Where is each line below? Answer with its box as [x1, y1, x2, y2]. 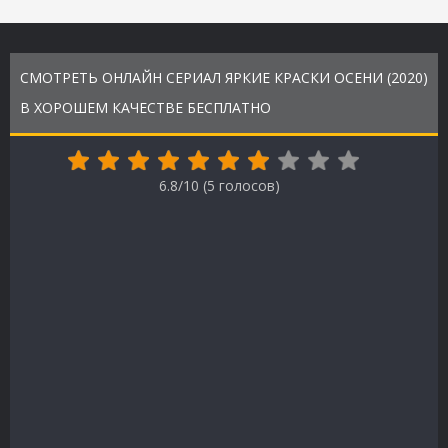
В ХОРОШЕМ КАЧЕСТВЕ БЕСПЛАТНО [20, 97, 271, 117]
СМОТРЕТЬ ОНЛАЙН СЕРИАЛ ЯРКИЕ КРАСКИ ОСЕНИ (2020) [20, 67, 428, 87]
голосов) [214, 175, 280, 195]
